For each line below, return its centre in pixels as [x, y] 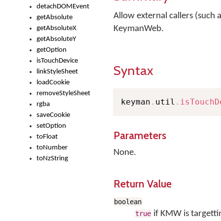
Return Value [143, 184]
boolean [128, 202]
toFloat [47, 137]
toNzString [52, 159]
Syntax [133, 70]
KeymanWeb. [139, 29]
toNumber [52, 148]
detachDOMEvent [63, 7]
